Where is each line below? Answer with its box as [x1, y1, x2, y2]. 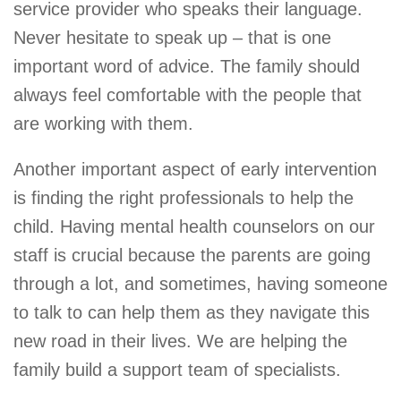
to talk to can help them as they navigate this [13, 302, 370, 322]
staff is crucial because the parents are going [13, 244, 371, 265]
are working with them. [13, 114, 193, 134]
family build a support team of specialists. [13, 359, 341, 380]
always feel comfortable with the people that [13, 85, 362, 106]
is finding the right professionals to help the [13, 187, 354, 208]
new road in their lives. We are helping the [13, 330, 347, 351]
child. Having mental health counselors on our [13, 216, 375, 236]
